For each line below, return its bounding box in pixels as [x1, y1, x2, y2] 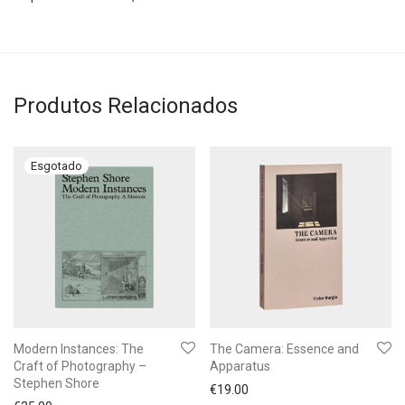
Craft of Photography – [14, 359, 146, 373]
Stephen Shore [14, 376, 99, 391]
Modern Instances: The [14, 342, 144, 356]
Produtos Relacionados [14, 93, 238, 118]
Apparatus [210, 359, 270, 373]
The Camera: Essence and [210, 342, 359, 356]
